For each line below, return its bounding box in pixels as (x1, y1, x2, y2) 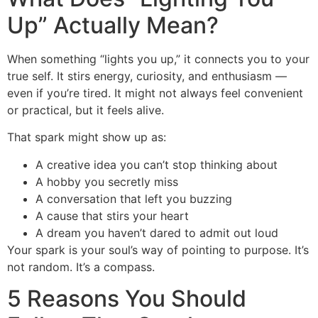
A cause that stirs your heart (35, 208, 189, 223)
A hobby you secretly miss (35, 174, 178, 189)
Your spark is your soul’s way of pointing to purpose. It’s (7, 242, 309, 257)
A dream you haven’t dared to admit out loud (35, 225, 278, 240)
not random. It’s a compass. (7, 259, 155, 274)
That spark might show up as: (7, 130, 166, 145)
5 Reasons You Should (7, 285, 246, 313)
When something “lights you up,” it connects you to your (7, 51, 309, 66)
